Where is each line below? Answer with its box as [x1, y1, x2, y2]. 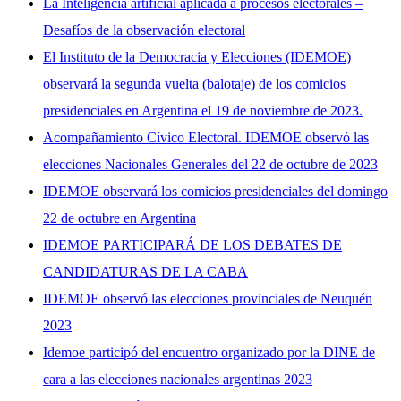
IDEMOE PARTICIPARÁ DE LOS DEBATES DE [43, 237, 342, 253]
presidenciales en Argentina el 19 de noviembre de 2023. [43, 103, 363, 119]
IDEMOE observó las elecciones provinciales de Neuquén [43, 291, 372, 307]
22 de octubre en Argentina [43, 210, 196, 226]
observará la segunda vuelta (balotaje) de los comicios [43, 76, 346, 92]
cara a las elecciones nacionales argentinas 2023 [43, 371, 312, 388]
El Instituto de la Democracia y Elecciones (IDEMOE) [43, 49, 351, 65]
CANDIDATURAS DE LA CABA [43, 264, 248, 280]
